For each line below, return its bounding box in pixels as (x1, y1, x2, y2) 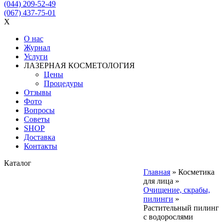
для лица (143, 176, 173, 185)
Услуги (24, 52, 48, 61)
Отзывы (24, 88, 51, 97)
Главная (143, 167, 170, 176)
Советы (24, 114, 50, 123)
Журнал (24, 43, 50, 52)
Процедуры (44, 79, 83, 88)
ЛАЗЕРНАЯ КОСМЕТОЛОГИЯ (24, 61, 135, 70)
